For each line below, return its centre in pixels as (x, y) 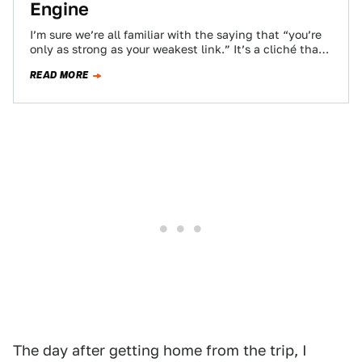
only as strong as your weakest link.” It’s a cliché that (177, 49)
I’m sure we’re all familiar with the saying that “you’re (176, 35)
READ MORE (59, 75)
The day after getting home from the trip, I (160, 350)
